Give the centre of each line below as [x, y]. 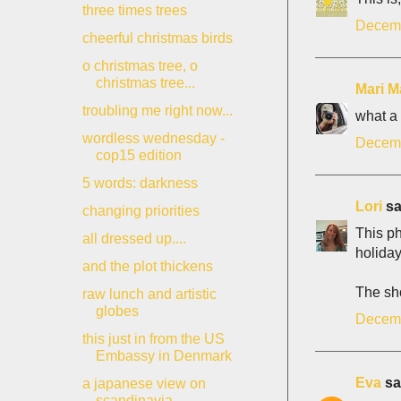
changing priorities [141, 211]
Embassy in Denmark [163, 356]
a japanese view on [144, 384]
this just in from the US [153, 339]
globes [117, 311]
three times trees [134, 10]
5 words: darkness [140, 183]
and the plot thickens [147, 266]
